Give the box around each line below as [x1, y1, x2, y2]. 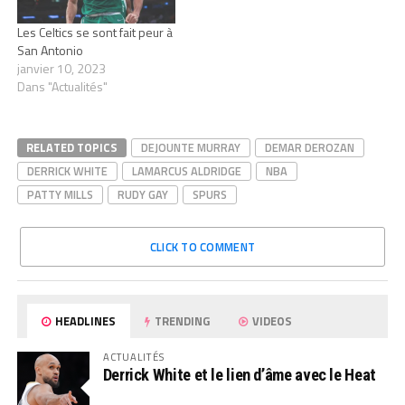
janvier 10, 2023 [16, 58, 106, 78]
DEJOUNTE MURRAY [140, 137, 240, 156]
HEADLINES [52, 311, 117, 330]
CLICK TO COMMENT [149, 237, 256, 256]
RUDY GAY [117, 184, 168, 203]
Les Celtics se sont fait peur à [16, 22, 173, 42]
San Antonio [16, 40, 83, 60]
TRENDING [152, 311, 211, 330]
